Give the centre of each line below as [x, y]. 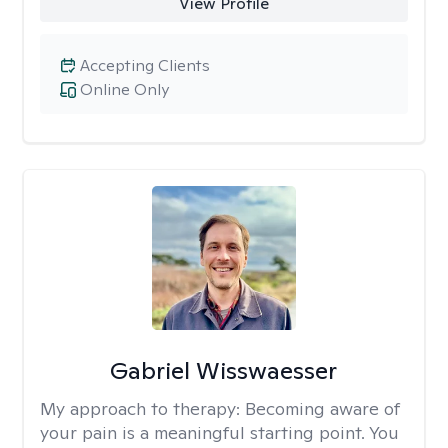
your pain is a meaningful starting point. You [219, 432]
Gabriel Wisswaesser [224, 370]
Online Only [124, 89]
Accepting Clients [145, 65]
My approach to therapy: [142, 408]
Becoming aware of [322, 408]
